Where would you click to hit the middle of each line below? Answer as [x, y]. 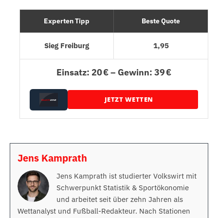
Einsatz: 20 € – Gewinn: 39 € [114, 72]
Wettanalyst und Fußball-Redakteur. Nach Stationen [104, 211]
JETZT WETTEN [129, 100]
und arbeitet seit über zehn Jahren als [120, 199]
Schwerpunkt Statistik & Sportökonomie [123, 187]
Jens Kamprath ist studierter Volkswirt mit [127, 176]
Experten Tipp [67, 21]
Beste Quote [161, 21]
